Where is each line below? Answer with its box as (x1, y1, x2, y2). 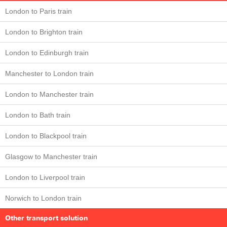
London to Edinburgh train (5, 49, 89, 57)
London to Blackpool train (5, 132, 87, 140)
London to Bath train (5, 111, 70, 120)
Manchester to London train (5, 69, 94, 78)
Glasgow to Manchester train (5, 153, 97, 161)
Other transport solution (5, 213, 88, 223)
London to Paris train (5, 7, 72, 16)
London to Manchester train (5, 90, 94, 99)
